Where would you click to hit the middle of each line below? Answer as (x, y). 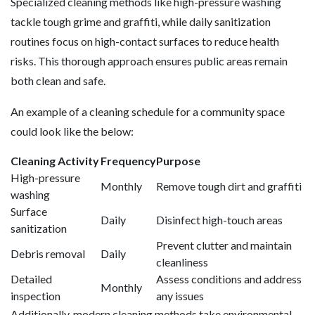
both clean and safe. (58, 81)
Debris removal (48, 253)
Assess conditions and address (229, 279)
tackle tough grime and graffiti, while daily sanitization (141, 21)
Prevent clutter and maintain (224, 245)
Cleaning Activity (55, 161)
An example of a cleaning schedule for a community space (148, 111)
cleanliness (182, 262)
